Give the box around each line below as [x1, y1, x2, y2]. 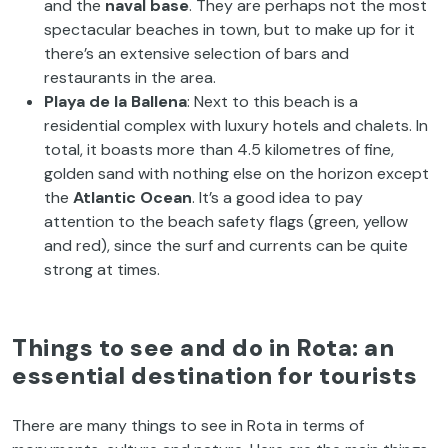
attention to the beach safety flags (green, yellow [44, 210, 408, 232]
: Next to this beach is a [187, 90, 358, 112]
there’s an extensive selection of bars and [44, 42, 349, 64]
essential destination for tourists [12, 359, 417, 391]
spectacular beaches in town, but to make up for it [44, 18, 415, 40]
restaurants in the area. [44, 66, 216, 88]
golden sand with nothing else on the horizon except [44, 162, 429, 184]
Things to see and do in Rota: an [12, 331, 394, 363]
